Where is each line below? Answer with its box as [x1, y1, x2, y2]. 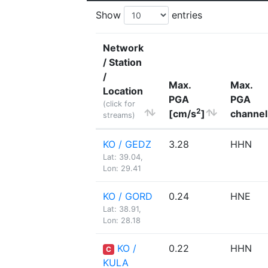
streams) [103, 111, 135, 120]
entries [169, 9, 202, 21]
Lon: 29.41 [103, 164, 141, 173]
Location [103, 85, 143, 97]
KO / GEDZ [103, 138, 151, 150]
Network [103, 42, 144, 54]
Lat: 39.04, [103, 153, 143, 162]
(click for [103, 99, 135, 108]
